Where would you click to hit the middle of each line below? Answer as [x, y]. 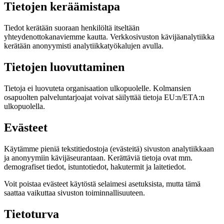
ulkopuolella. [24, 106]
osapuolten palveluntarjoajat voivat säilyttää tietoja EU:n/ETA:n [104, 97]
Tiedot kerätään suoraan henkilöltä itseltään [72, 27]
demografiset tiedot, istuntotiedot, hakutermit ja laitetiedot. [95, 166]
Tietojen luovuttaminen [64, 67]
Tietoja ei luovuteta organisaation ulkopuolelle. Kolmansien [97, 88]
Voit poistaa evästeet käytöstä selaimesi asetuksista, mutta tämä [102, 183]
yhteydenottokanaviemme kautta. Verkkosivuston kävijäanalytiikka [109, 36]
